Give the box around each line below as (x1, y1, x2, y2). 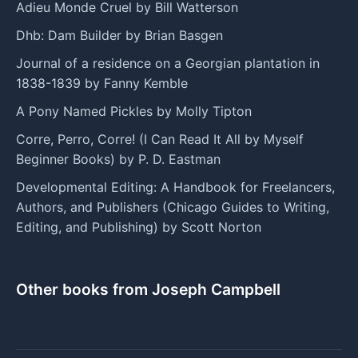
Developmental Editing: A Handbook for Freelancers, (16, 178, 335, 195)
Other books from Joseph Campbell (16, 279, 280, 299)
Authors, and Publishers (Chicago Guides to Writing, (16, 198, 329, 215)
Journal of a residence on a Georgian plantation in (16, 54, 320, 71)
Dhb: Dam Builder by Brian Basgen (16, 26, 223, 43)
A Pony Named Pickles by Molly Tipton (16, 102, 252, 119)
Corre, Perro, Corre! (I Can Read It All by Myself (16, 130, 304, 147)
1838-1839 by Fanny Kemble (16, 74, 188, 91)
